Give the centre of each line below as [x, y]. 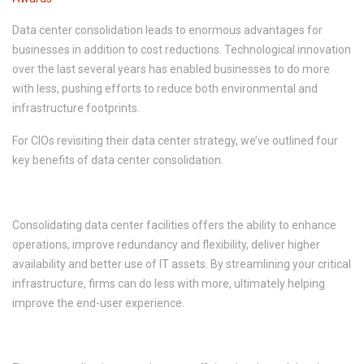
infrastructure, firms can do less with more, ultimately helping [169, 284]
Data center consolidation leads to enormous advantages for [167, 30]
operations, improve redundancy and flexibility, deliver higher [166, 245]
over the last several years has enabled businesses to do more [171, 69]
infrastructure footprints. [76, 108]
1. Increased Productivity [80, 193]
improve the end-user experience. [98, 303]
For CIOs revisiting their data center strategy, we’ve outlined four [175, 141]
